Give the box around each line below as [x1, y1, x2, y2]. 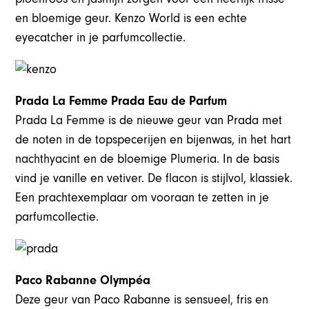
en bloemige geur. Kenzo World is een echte [15, 11, 248, 26]
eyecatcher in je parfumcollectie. [15, 30, 186, 46]
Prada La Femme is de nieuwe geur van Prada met [15, 113, 283, 128]
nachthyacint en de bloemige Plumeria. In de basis [15, 152, 280, 167]
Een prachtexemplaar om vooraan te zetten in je [15, 190, 270, 206]
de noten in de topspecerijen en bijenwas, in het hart [15, 132, 292, 148]
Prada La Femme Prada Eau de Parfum [15, 94, 228, 109]
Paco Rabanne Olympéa [15, 273, 151, 288]
